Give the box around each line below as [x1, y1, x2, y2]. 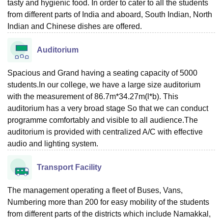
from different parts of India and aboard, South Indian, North [7, 10, 212, 19]
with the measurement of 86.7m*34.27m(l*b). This [7, 92, 178, 101]
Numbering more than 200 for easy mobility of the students [7, 197, 209, 206]
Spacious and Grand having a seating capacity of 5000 [7, 68, 197, 77]
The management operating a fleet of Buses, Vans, [7, 186, 183, 194]
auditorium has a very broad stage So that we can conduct [7, 104, 208, 112]
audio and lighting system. [7, 139, 98, 148]
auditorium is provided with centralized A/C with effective [7, 127, 203, 136]
